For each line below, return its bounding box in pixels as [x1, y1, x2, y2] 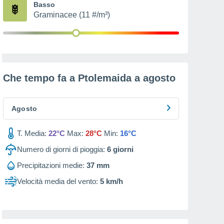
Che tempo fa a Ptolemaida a [3, 72, 143, 83]
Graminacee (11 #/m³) [33, 10, 110, 19]
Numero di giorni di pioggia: [17, 145, 105, 153]
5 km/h [100, 177, 123, 185]
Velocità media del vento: [17, 177, 98, 185]
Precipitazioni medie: [17, 161, 84, 169]
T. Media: [17, 129, 46, 137]
